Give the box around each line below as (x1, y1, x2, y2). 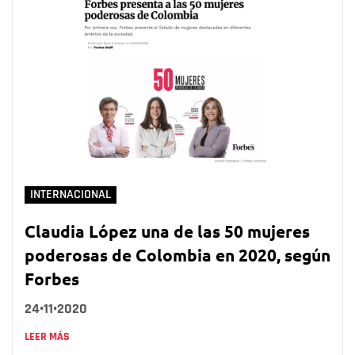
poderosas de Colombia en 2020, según (25, 243, 330, 265)
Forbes (25, 267, 79, 289)
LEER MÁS (25, 329, 70, 344)
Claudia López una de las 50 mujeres (25, 219, 310, 242)
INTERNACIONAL (30, 186, 111, 202)
